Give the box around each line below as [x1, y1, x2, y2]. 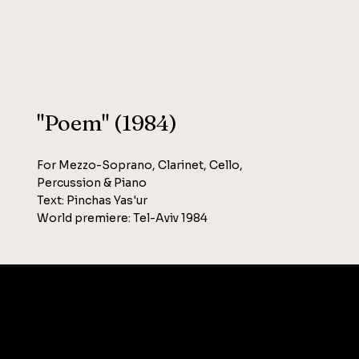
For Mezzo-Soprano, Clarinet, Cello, [37, 157, 244, 172]
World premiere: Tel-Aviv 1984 [37, 210, 208, 225]
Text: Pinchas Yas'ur [37, 192, 153, 208]
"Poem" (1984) [37, 109, 178, 136]
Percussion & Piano [37, 175, 147, 190]
